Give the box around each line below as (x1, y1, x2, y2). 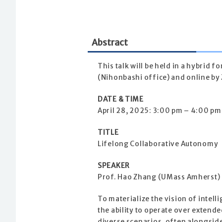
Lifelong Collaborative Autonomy (98, 140, 219, 149)
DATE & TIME (98, 95, 144, 104)
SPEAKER (98, 162, 130, 170)
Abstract (92, 37, 128, 49)
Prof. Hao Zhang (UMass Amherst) (98, 173, 221, 182)
